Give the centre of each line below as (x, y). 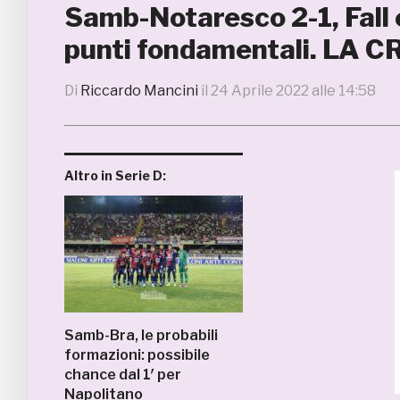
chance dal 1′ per (123, 375)
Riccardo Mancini (139, 91)
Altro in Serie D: (115, 175)
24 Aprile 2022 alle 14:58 (293, 91)
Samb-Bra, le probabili (141, 335)
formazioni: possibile (137, 355)
